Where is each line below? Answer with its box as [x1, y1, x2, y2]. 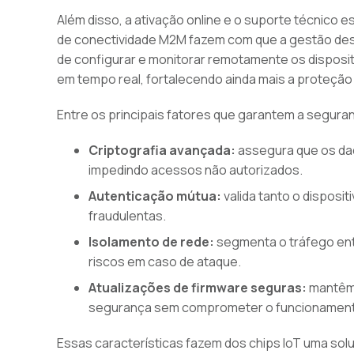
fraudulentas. [88, 207, 166, 224]
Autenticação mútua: [88, 187, 221, 205]
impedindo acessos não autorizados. [88, 161, 303, 179]
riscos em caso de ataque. [88, 253, 241, 270]
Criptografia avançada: [88, 141, 235, 159]
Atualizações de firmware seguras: [88, 279, 307, 296]
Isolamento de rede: [88, 233, 214, 250]
